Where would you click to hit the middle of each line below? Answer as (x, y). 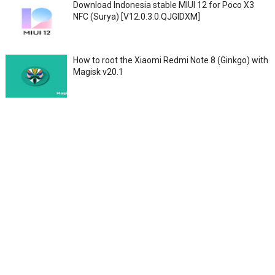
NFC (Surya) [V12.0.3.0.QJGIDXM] (136, 16)
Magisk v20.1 (98, 72)
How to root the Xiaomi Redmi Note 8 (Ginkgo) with (170, 60)
